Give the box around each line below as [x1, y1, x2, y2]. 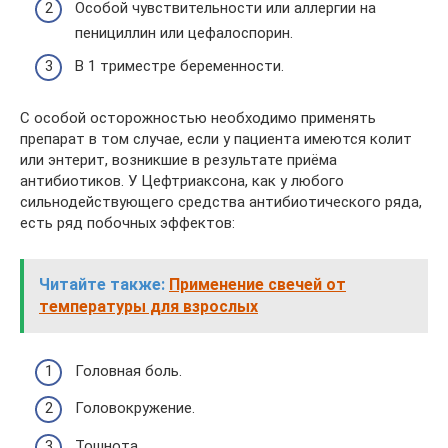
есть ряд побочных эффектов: [20, 214, 235, 232]
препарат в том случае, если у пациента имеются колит [20, 130, 412, 148]
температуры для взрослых [39, 297, 258, 316]
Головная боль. [75, 361, 182, 380]
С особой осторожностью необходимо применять [20, 109, 376, 127]
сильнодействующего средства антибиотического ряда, [20, 193, 422, 211]
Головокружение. [75, 399, 195, 417]
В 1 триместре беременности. [75, 57, 284, 75]
